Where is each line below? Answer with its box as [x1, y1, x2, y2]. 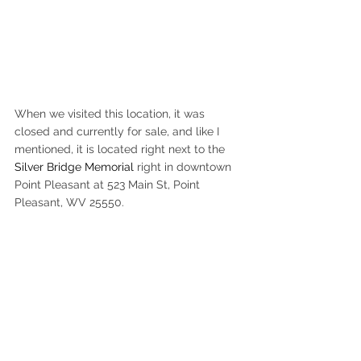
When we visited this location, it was [15, 106, 208, 120]
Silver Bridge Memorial [15, 160, 134, 173]
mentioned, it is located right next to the [15, 142, 228, 156]
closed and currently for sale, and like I [15, 124, 222, 138]
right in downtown [134, 160, 234, 173]
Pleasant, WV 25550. [15, 195, 124, 209]
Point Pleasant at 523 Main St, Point [15, 177, 203, 191]
